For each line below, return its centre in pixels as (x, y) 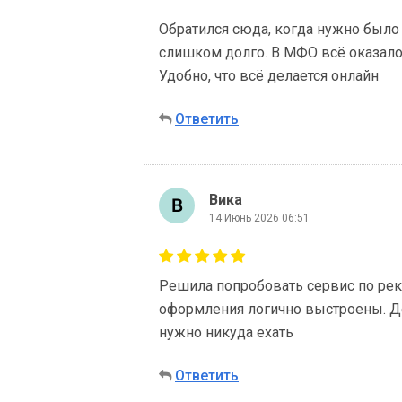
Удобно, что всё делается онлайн (269, 76)
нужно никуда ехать (226, 332)
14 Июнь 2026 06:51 (259, 218)
